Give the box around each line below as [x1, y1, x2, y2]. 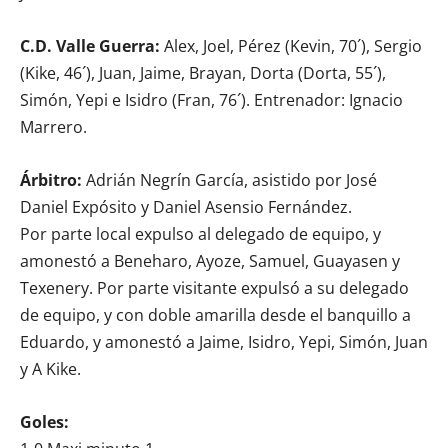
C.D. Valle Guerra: [20, 34, 160, 57]
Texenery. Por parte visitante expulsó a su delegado [20, 276, 409, 299]
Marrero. [20, 115, 87, 138]
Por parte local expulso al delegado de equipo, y [20, 222, 381, 245]
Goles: [20, 410, 69, 433]
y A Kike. [20, 357, 81, 380]
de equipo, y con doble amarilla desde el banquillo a [20, 303, 411, 326]
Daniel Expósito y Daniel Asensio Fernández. [20, 195, 352, 218]
